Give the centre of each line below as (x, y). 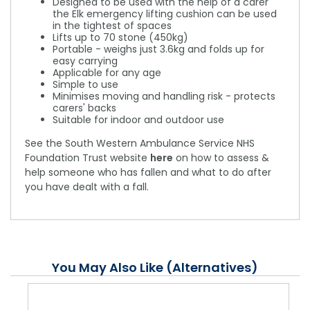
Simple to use (85, 85)
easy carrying (85, 61)
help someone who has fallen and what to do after (148, 173)
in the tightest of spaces (112, 26)
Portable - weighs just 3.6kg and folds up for (158, 49)
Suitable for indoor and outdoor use (138, 120)
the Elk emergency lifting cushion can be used (165, 14)
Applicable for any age (107, 73)
